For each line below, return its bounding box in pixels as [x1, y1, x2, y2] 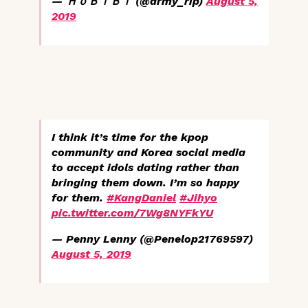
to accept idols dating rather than [52, 161, 239, 175]
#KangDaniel [107, 191, 176, 205]
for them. [52, 191, 107, 205]
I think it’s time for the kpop [52, 131, 208, 144]
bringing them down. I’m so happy [52, 176, 239, 190]
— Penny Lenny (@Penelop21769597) [52, 232, 253, 246]
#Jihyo [179, 191, 217, 205]
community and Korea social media [52, 146, 245, 159]
